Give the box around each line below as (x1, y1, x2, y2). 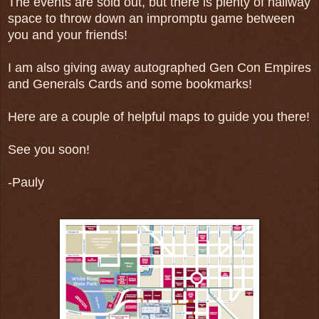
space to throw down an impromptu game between (8, 11, 295, 26)
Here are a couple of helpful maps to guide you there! (8, 109, 310, 124)
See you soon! (8, 142, 90, 157)
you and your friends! (8, 27, 127, 42)
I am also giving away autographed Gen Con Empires (8, 60, 311, 75)
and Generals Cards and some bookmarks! (8, 76, 252, 91)
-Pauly (8, 174, 44, 189)
